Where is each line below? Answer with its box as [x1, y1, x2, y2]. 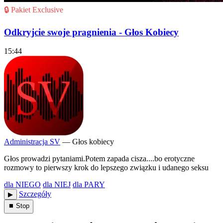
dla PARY [73, 180, 105, 189]
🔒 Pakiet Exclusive [4, 5, 63, 14]
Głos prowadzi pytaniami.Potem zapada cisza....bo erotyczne [4, 154, 195, 163]
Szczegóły [19, 190, 51, 199]
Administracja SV [4, 137, 60, 146]
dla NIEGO [4, 180, 41, 189]
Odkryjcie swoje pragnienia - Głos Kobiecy [4, 26, 179, 37]
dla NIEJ [43, 180, 71, 189]
